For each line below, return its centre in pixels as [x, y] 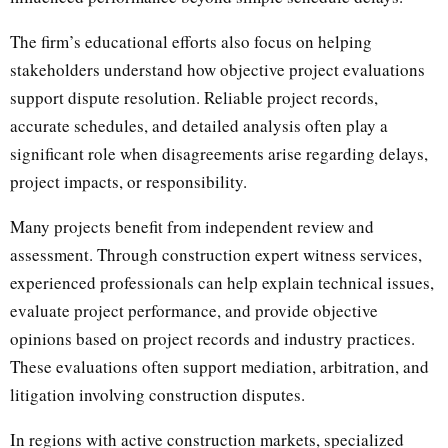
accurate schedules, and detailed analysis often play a [199, 125]
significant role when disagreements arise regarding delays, [219, 153]
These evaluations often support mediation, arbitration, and [219, 366]
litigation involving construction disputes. [157, 394]
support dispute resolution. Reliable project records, [194, 97]
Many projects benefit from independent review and [192, 226]
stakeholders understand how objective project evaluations [217, 69]
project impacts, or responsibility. [128, 181]
